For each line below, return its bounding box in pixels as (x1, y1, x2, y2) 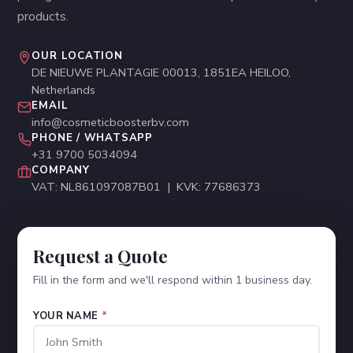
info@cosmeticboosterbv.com (32, 113, 190, 130)
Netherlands (32, 81, 96, 98)
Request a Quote (33, 243, 169, 268)
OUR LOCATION (32, 48, 123, 63)
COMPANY (32, 162, 90, 177)
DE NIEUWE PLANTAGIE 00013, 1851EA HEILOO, (32, 64, 292, 80)
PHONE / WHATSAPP (32, 130, 153, 145)
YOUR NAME (33, 308, 102, 323)
